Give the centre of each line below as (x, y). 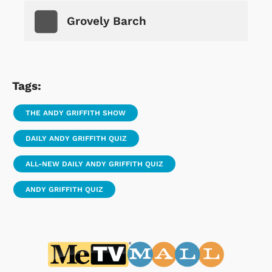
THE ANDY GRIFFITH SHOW (76, 113)
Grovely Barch (107, 21)
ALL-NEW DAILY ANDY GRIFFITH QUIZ (94, 164)
